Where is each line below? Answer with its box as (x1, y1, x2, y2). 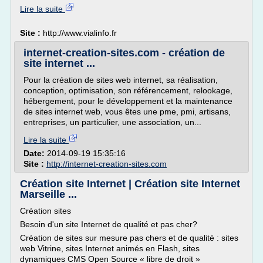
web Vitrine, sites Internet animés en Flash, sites (20, 244, 200, 253)
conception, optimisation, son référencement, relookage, (23, 86, 232, 95)
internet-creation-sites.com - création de (23, 47, 225, 59)
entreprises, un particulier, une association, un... (23, 117, 201, 127)
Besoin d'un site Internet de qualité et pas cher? (20, 220, 197, 229)
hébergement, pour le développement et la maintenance (23, 96, 232, 106)
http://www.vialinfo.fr (43, 28, 117, 38)
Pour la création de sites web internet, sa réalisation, (23, 75, 218, 85)
